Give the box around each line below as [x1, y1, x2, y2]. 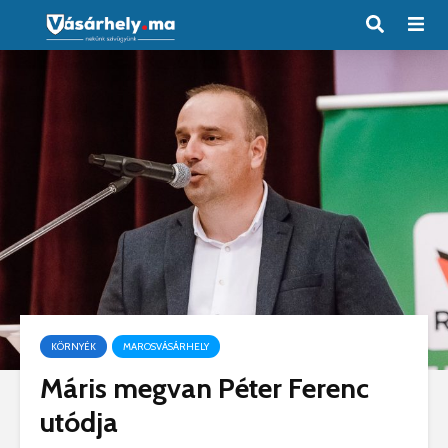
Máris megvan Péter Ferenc [40, 371, 369, 405]
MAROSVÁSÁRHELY [123, 340, 209, 353]
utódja [40, 405, 118, 439]
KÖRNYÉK [51, 340, 96, 353]
